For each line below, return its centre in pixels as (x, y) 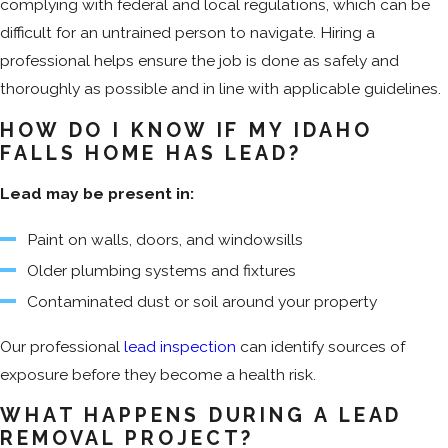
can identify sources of (320, 346)
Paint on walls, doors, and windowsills (165, 239)
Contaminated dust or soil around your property (202, 301)
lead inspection (180, 346)
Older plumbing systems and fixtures (162, 270)
